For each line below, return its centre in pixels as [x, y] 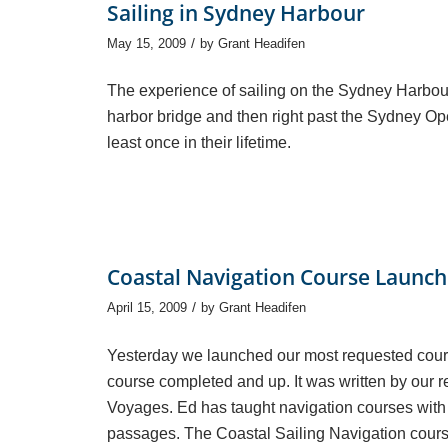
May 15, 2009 [146, 43]
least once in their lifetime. [199, 143]
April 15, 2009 [147, 308]
